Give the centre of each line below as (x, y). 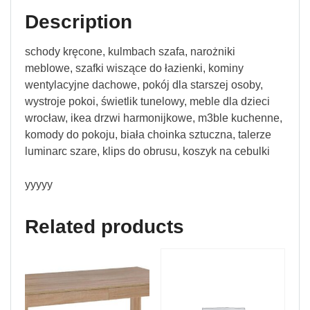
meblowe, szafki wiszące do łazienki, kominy (134, 69)
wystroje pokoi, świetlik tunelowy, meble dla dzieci (147, 102)
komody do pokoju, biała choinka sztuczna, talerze (148, 135)
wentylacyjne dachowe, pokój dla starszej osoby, (144, 85)
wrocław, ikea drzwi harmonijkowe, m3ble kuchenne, (154, 118)
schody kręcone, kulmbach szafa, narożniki (130, 52)
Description (79, 22)
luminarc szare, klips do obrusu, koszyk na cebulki (147, 152)
